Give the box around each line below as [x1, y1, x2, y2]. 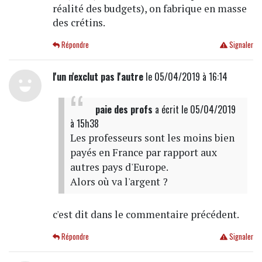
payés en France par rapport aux [70, 145, 217, 159]
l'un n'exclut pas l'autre [52, 69, 143, 84]
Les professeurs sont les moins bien [70, 130, 235, 144]
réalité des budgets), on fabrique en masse [52, 1, 247, 15]
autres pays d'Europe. [70, 160, 168, 174]
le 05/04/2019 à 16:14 [143, 69, 227, 84]
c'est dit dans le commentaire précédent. [52, 207, 239, 221]
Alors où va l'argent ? [70, 174, 168, 188]
